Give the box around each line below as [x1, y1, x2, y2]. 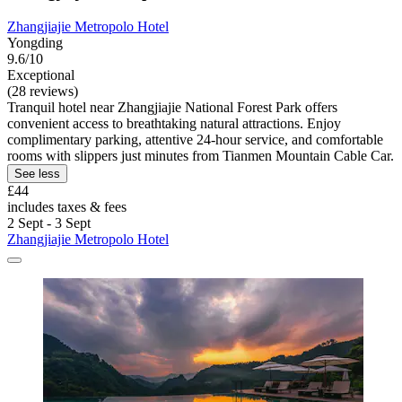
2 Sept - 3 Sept [7, 214, 91, 231]
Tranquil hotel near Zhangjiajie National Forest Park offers [7, 99, 337, 115]
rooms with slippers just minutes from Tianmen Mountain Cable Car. [7, 147, 394, 163]
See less [14, 166, 60, 180]
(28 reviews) [7, 83, 78, 99]
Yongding [7, 34, 63, 50]
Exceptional [7, 66, 74, 83]
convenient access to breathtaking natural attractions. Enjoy [7, 115, 341, 131]
